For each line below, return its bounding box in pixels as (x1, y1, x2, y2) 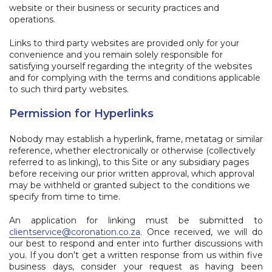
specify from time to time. (9, 191, 120, 202)
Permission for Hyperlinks (9, 107, 154, 120)
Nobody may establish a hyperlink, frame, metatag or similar (9, 134, 263, 144)
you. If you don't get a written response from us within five (9, 250, 263, 260)
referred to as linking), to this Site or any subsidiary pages (9, 157, 249, 168)
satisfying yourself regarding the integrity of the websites (9, 61, 252, 72)
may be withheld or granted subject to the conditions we (9, 180, 250, 191)
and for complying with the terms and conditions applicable (9, 72, 260, 83)
